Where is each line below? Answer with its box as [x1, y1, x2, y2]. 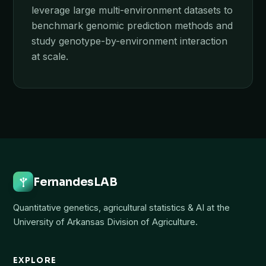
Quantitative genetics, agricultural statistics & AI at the [13, 202, 230, 213]
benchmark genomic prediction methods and [31, 20, 233, 31]
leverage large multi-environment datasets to [31, 4, 233, 16]
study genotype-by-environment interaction [31, 35, 227, 47]
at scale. [31, 50, 68, 62]
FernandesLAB [33, 175, 118, 189]
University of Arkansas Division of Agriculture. [13, 216, 198, 227]
